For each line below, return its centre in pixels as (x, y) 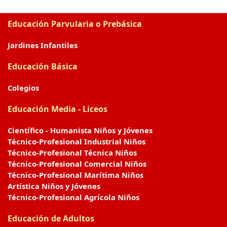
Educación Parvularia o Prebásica (75, 24)
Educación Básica (43, 66)
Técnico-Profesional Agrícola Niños (73, 197)
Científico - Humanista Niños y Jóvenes (80, 130)
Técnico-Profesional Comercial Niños (77, 164)
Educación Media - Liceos (58, 109)
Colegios (23, 88)
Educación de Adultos (51, 218)
